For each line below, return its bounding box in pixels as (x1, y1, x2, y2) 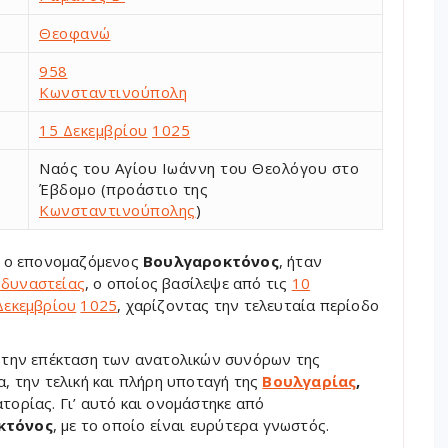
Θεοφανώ (39, 23, 111, 43)
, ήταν (278, 251, 323, 271)
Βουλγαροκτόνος (143, 251, 279, 271)
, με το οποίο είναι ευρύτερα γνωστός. (52, 415, 330, 435)
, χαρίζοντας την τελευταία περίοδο (117, 295, 380, 315)
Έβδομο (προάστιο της (39, 179, 208, 199)
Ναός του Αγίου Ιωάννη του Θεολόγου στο (39, 158, 359, 178)
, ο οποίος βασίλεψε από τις (85, 273, 292, 293)
